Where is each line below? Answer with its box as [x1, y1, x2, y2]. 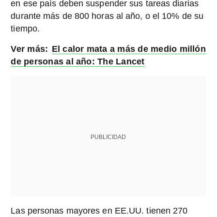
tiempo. [11, 23, 40, 33]
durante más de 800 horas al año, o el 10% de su [11, 11, 204, 21]
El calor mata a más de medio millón [51, 44, 206, 54]
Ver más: [11, 44, 51, 54]
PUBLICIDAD [91, 133, 126, 140]
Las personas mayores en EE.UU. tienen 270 [11, 205, 188, 216]
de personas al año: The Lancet [11, 56, 145, 66]
